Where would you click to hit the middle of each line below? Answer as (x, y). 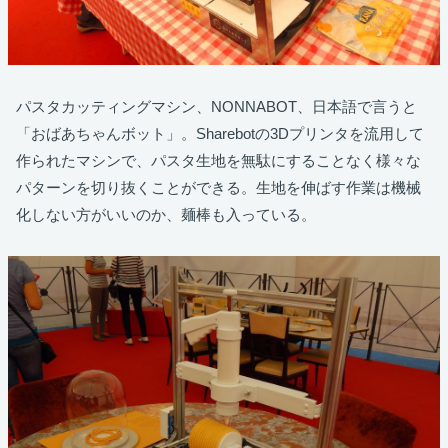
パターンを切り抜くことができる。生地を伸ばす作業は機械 (218, 188)
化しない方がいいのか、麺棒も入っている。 (166, 215)
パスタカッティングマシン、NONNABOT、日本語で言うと (216, 107)
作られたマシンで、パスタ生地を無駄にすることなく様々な (218, 161)
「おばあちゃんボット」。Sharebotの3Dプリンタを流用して (220, 134)
